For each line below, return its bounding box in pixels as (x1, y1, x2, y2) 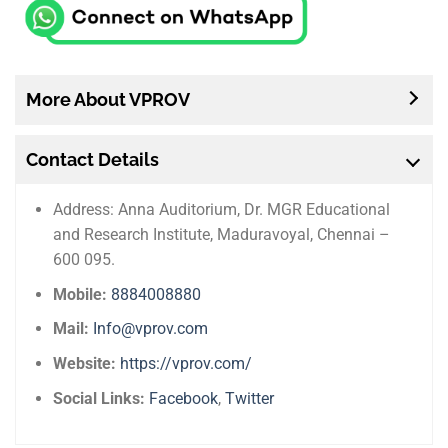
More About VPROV (26, 89, 190, 111)
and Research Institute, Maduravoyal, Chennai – (53, 225, 391, 245)
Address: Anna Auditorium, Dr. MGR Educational (53, 200, 391, 220)
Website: (53, 354, 121, 374)
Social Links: (53, 388, 146, 408)
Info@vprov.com (93, 319, 209, 339)
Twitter (225, 388, 275, 408)
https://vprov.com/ (120, 354, 253, 374)
